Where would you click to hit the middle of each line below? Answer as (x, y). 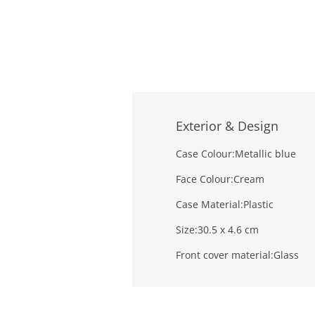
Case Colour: (206, 154)
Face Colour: (205, 179)
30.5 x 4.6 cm (229, 230)
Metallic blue (266, 154)
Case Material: (210, 205)
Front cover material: (225, 255)
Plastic (259, 205)
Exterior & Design (227, 126)
